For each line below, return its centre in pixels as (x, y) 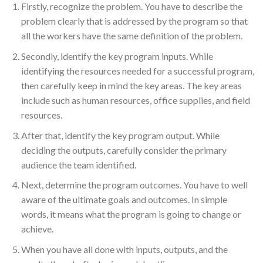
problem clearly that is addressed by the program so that (134, 21)
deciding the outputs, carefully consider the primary (124, 150)
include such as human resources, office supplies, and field (135, 100)
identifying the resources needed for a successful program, (137, 71)
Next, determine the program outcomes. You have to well (134, 185)
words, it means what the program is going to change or (131, 214)
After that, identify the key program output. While (120, 135)
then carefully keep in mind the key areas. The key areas (131, 86)
